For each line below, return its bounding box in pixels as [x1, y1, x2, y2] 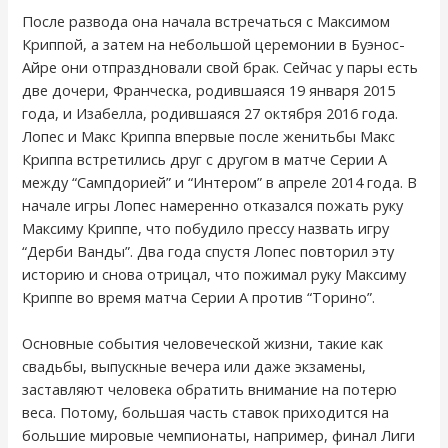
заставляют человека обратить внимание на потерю [22, 379, 398, 400]
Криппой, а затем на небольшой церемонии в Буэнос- [22, 33, 406, 54]
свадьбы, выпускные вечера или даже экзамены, [22, 356, 367, 377]
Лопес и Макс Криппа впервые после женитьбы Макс [22, 125, 396, 146]
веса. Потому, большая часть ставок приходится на [22, 402, 390, 423]
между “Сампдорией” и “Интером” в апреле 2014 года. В [22, 171, 418, 192]
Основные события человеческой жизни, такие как [22, 333, 384, 354]
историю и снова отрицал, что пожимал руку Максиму [22, 263, 407, 284]
